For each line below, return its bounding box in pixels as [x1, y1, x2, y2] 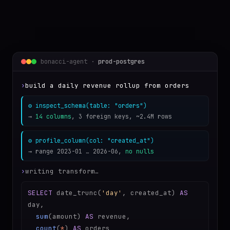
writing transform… [25, 167, 99, 176]
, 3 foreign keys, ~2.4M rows [71, 112, 172, 121]
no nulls [125, 147, 154, 156]
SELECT [28, 188, 52, 198]
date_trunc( [52, 188, 102, 198]
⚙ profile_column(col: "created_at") [28, 137, 154, 145]
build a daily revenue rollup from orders [25, 81, 189, 90]
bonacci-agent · [41, 57, 98, 66]
